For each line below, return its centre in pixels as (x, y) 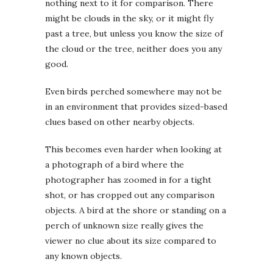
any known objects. (83, 256)
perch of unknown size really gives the (124, 225)
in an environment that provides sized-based (136, 106)
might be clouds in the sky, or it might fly (129, 18)
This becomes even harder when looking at (133, 149)
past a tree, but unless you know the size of (134, 33)
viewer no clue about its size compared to (131, 240)
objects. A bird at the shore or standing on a (136, 210)
